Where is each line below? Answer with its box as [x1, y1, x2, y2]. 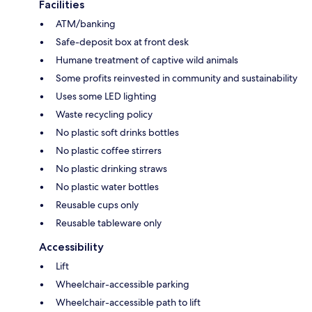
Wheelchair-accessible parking [56, 278, 189, 291]
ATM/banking [56, 17, 116, 31]
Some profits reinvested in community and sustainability [56, 72, 297, 85]
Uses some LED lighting [56, 90, 157, 103]
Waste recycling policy [56, 108, 153, 121]
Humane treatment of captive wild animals [56, 54, 238, 67]
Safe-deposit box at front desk [56, 36, 189, 49]
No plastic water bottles [56, 180, 159, 194]
